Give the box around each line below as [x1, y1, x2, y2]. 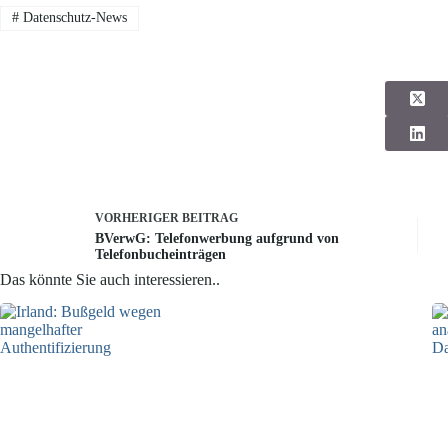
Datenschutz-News [18, 10, 127, 26]
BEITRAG [182, 211, 238, 226]
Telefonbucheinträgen [95, 247, 226, 263]
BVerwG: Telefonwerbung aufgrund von [95, 231, 339, 247]
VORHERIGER [95, 211, 182, 226]
